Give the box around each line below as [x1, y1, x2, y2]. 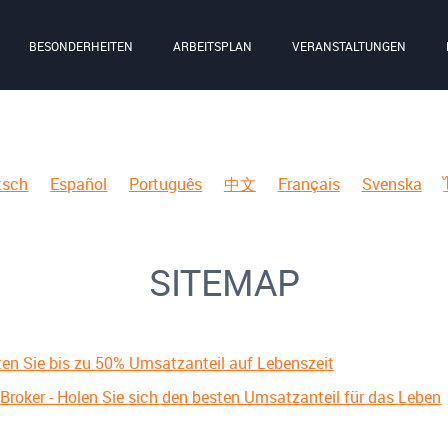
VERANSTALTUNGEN [292, 38, 406, 54]
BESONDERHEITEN [29, 38, 133, 54]
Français [277, 173, 340, 195]
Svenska [361, 173, 422, 195]
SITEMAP [148, 258, 300, 306]
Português [129, 173, 203, 195]
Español [50, 173, 108, 195]
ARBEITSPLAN [173, 38, 252, 54]
